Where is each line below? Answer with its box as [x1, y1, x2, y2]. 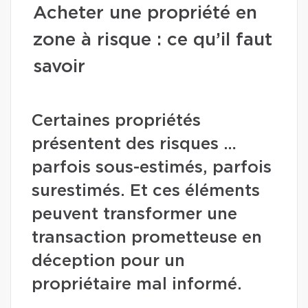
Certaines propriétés [32, 113, 201, 129]
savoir [33, 58, 85, 76]
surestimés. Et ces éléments [32, 183, 260, 199]
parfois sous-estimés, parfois [32, 159, 272, 176]
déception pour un [32, 253, 185, 269]
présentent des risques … [32, 136, 236, 153]
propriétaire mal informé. [32, 276, 242, 293]
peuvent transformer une [32, 206, 237, 223]
